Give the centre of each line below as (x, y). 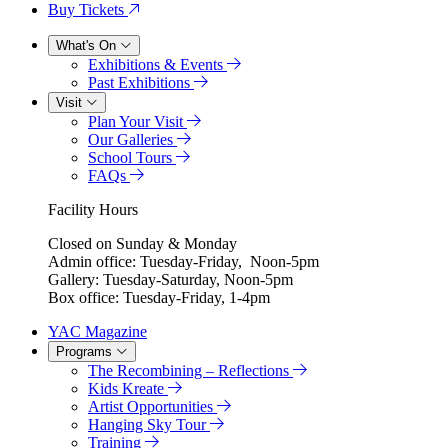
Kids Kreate (128, 389)
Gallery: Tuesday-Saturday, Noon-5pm (170, 280)
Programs (86, 352)
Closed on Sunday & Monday (142, 244)
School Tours (132, 158)
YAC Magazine (97, 332)
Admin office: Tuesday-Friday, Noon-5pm (183, 262)
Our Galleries (132, 140)
